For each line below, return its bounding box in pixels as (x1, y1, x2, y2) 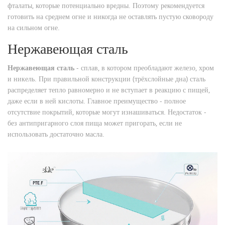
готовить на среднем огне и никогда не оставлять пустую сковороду (8, 12, 213, 22)
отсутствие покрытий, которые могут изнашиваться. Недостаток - (8, 107, 206, 117)
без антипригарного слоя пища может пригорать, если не (8, 118, 182, 128)
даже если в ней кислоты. (8, 96, 85, 106)
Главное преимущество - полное (85, 96, 186, 106)
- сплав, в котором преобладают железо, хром (74, 63, 214, 73)
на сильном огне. (8, 23, 60, 33)
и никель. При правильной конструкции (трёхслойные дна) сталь (8, 74, 205, 84)
